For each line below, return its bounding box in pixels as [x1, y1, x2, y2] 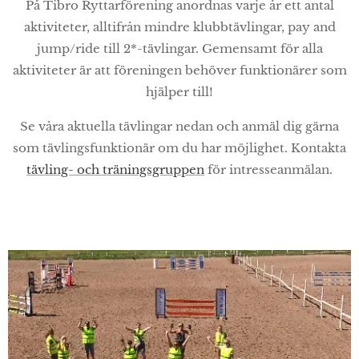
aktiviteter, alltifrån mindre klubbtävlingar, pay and [23, 19, 336, 34]
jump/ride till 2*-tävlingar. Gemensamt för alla [36, 41, 323, 56]
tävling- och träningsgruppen [26, 162, 204, 177]
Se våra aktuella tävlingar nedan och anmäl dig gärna [20, 119, 339, 134]
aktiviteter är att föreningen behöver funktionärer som [12, 63, 347, 78]
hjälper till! [146, 84, 213, 99]
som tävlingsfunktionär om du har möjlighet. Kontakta [13, 140, 346, 155]
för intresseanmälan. [204, 162, 333, 177]
